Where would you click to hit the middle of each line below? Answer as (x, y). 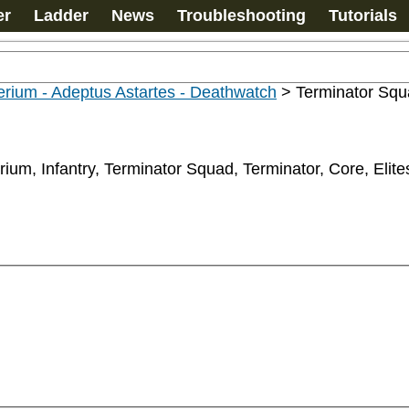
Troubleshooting (241, 16)
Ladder (61, 16)
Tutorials (363, 16)
